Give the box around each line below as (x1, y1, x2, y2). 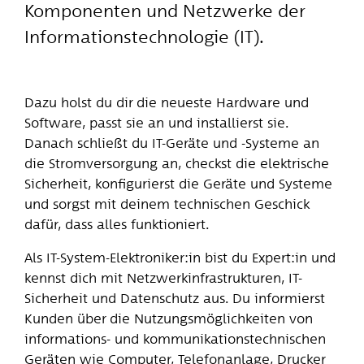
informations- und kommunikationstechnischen (24, 330, 326, 348)
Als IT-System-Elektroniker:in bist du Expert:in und (24, 249, 336, 266)
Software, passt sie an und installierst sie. (24, 113, 288, 131)
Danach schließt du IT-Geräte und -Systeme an (24, 133, 319, 151)
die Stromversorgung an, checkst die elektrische (24, 154, 329, 171)
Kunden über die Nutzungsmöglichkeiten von (24, 310, 313, 327)
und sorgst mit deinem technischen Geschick (24, 194, 310, 212)
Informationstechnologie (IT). (24, 26, 264, 49)
